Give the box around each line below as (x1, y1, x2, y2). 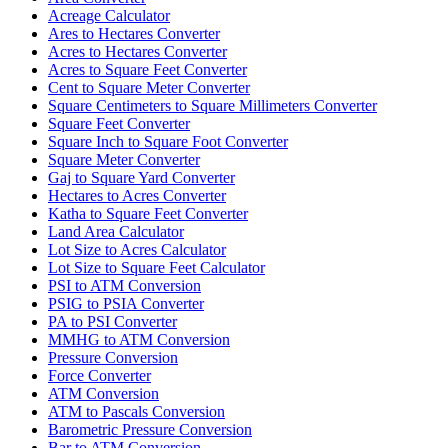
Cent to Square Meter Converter (48, 78, 250, 96)
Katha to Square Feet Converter (48, 204, 248, 222)
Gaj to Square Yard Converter (48, 168, 235, 186)
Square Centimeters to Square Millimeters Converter (48, 96, 377, 114)
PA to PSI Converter (48, 312, 177, 330)
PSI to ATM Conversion (48, 276, 201, 294)
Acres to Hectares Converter (48, 42, 227, 60)
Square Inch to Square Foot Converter (48, 132, 288, 150)
